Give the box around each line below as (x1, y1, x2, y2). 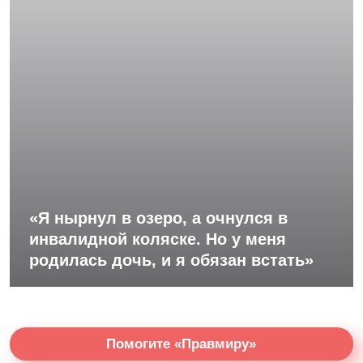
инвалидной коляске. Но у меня (29, 230, 286, 248)
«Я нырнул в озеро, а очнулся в (29, 209, 288, 227)
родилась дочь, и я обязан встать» (29, 251, 314, 269)
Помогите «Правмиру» (106, 336, 257, 352)
